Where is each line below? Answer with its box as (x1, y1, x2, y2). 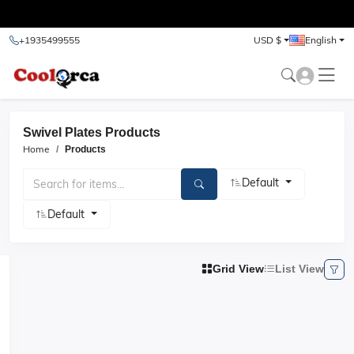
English (304, 34, 337, 46)
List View (275, 262, 324, 275)
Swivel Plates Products (23, 126, 160, 139)
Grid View (213, 262, 264, 275)
